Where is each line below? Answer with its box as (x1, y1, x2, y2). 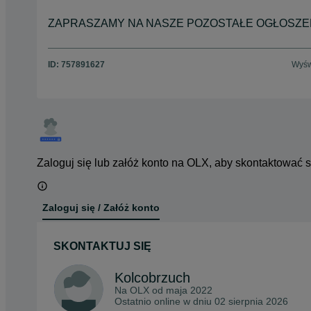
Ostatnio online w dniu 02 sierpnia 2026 (115, 296, 288, 308)
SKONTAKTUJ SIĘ (53, 240, 151, 253)
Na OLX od (115, 285, 166, 296)
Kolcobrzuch (115, 270, 190, 286)
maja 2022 (166, 285, 212, 296)
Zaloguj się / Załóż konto (42, 202, 160, 214)
